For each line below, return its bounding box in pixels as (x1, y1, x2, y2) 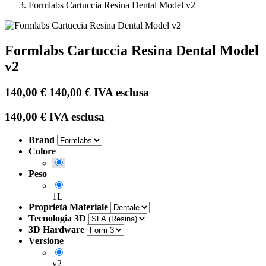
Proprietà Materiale (28, 201, 108, 212)
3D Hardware (28, 224, 84, 235)
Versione (28, 235, 64, 246)
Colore (28, 145, 56, 156)
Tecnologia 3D (28, 213, 86, 223)
